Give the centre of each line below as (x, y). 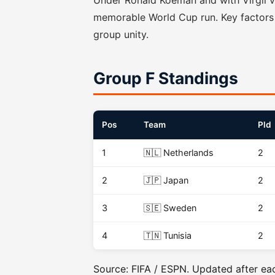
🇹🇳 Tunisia (168, 235)
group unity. (121, 34)
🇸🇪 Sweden (170, 208)
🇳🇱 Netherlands (179, 153)
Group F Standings (166, 78)
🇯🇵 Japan (166, 180)
